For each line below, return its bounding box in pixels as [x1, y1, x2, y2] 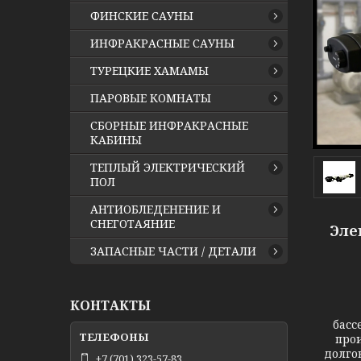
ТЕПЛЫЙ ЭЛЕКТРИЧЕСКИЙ [90, 160, 245, 175]
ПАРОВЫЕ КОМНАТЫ [90, 90, 211, 106]
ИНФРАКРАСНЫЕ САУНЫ [90, 35, 234, 51]
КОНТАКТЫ [70, 297, 151, 314]
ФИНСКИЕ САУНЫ [90, 8, 193, 23]
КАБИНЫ [90, 132, 142, 147]
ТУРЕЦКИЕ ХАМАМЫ [90, 63, 209, 78]
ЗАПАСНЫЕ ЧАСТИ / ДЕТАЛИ [90, 243, 256, 259]
